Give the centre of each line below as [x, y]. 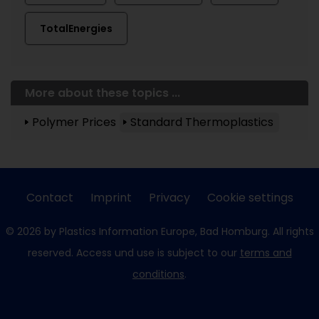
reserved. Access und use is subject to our [134, 253]
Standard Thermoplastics [202, 122]
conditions [158, 274]
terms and [266, 253]
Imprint [111, 198]
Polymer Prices [74, 122]
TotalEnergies [76, 28]
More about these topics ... [103, 93]
